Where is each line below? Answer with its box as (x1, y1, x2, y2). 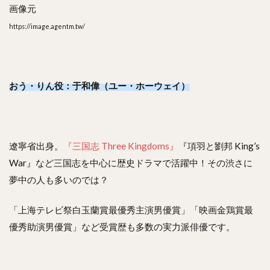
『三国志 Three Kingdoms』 (63, 140, 178, 151)
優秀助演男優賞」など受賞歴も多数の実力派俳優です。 (9, 221, 235, 232)
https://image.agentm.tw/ (9, 22, 85, 30)
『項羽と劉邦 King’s (178, 140, 260, 151)
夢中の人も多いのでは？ (9, 174, 108, 185)
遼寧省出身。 (9, 140, 63, 151)
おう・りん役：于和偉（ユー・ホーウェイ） (9, 80, 190, 91)
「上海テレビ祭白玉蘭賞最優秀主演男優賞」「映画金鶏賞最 (9, 204, 253, 215)
